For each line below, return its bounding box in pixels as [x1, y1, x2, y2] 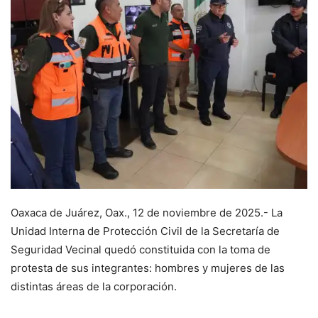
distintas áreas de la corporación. [11, 280, 177, 294]
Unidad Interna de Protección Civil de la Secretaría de [11, 224, 280, 238]
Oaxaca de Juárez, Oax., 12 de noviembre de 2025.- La [11, 206, 283, 220]
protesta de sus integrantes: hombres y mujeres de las [11, 261, 285, 275]
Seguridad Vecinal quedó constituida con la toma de [11, 243, 270, 257]
